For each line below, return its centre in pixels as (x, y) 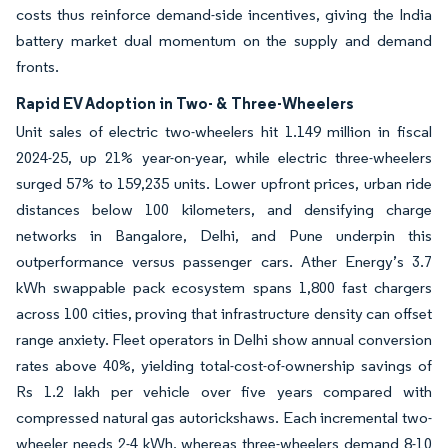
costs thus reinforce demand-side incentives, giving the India (224, 14)
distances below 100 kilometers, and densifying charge (224, 209)
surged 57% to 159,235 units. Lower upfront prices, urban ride (224, 183)
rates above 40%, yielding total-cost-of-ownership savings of (224, 365)
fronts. (37, 66)
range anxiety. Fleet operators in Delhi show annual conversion (224, 339)
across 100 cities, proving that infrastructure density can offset (224, 313)
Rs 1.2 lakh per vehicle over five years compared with (224, 391)
